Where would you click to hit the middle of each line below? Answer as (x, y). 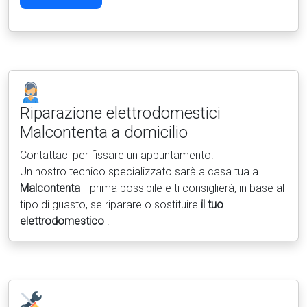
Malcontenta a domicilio (104, 132)
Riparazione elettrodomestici (120, 113)
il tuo (212, 205)
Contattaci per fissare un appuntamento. (117, 155)
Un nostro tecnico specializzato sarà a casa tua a (139, 172)
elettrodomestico (63, 221)
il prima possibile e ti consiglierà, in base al (182, 188)
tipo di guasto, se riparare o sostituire (110, 205)
